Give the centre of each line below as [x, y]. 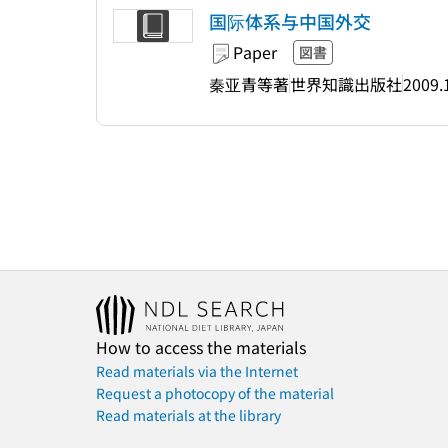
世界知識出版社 [346, 83]
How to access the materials [201, 347]
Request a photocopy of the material [215, 393]
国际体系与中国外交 [290, 21]
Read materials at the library [188, 415]
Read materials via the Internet [197, 371]
